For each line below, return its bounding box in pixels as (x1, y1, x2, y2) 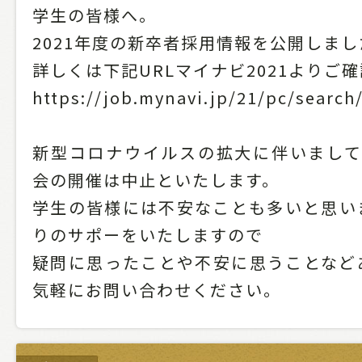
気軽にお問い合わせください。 (32, 278, 281, 302)
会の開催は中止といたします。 (32, 168, 280, 192)
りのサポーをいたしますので (32, 223, 263, 247)
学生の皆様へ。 (32, 3, 157, 27)
